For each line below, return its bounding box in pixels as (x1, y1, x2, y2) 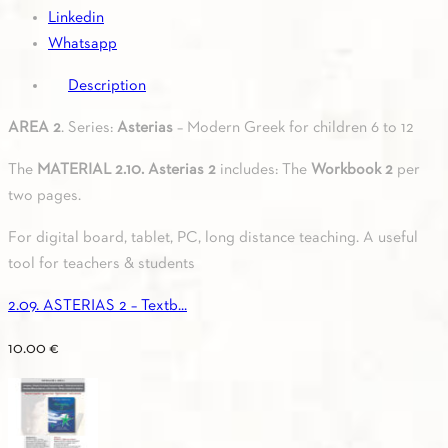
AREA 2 (8, 119, 61, 136)
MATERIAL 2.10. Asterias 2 (37, 161, 216, 178)
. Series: (61, 119, 117, 136)
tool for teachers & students (8, 255, 195, 272)
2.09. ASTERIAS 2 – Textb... (8, 297, 187, 314)
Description (68, 77, 146, 94)
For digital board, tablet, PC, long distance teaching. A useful (8, 229, 418, 246)
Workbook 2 (311, 161, 393, 178)
